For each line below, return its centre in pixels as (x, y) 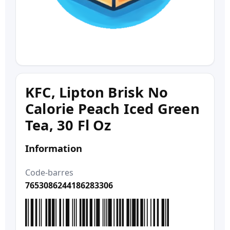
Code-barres (49, 172)
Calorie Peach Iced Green (112, 109)
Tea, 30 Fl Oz (68, 125)
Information (54, 148)
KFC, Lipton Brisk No (97, 92)
